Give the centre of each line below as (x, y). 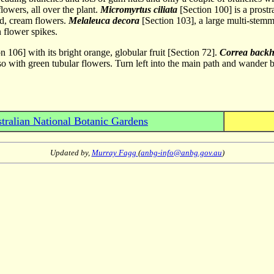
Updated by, (71, 153)
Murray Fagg (115, 153)
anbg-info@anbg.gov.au (181, 153)
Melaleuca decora (104, 20)
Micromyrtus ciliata (139, 9)
